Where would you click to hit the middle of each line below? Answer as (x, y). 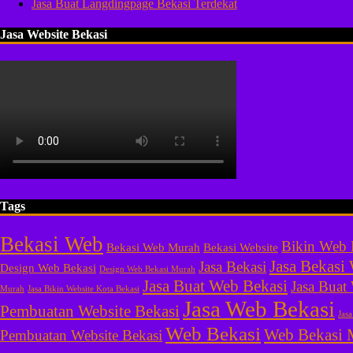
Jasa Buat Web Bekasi (215, 286)
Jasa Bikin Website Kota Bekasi (84, 288)
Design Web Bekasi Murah (147, 269)
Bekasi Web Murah (153, 247)
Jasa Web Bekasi (259, 308)
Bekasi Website (241, 247)
